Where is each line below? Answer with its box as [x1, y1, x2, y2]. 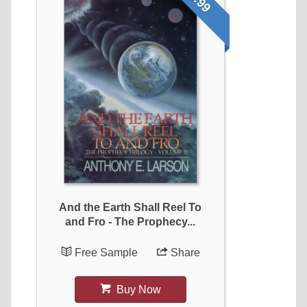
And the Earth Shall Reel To [59, 201, 202, 213]
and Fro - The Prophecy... [65, 216, 196, 228]
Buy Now [113, 284, 161, 295]
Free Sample [74, 247, 140, 258]
